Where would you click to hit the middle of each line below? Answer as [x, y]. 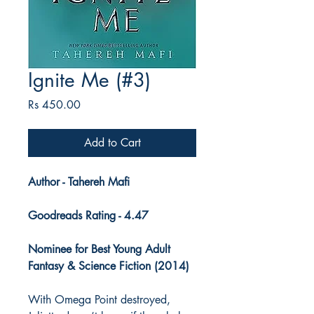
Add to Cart [112, 143]
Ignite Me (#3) [89, 80]
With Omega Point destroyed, [99, 300]
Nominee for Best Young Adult [99, 250]
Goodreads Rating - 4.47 [88, 216]
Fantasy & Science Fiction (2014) [109, 266]
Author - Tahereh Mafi [79, 182]
